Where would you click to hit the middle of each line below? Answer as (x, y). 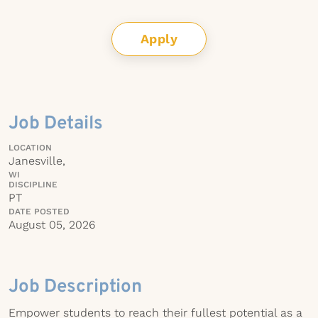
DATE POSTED (39, 212)
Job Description (75, 287)
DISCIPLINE (33, 185)
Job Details (56, 124)
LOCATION (30, 148)
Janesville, (37, 161)
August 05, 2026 (52, 225)
